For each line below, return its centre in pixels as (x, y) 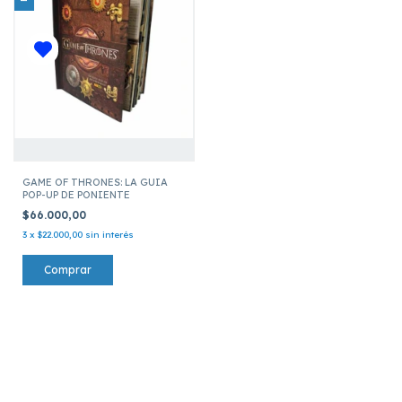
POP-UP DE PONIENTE (76, 194)
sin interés (109, 234)
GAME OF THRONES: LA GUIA (95, 182)
